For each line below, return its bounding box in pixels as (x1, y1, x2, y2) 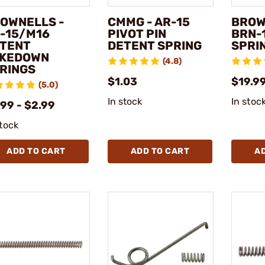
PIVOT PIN (107, 26, 166, 41)
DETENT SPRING (107, 38, 202, 53)
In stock (107, 95, 143, 107)
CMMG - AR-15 (107, 14, 190, 29)
